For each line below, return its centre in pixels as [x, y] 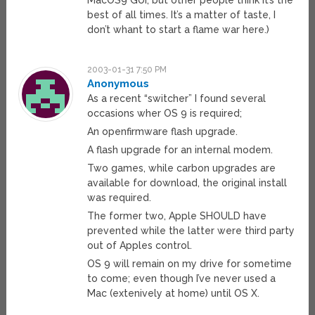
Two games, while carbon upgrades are [182, 168]
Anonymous [118, 84]
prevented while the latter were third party [191, 231]
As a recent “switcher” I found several [177, 99]
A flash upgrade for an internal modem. [180, 150]
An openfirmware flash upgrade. [163, 132]
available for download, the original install [187, 183]
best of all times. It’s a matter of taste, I [182, 15]
